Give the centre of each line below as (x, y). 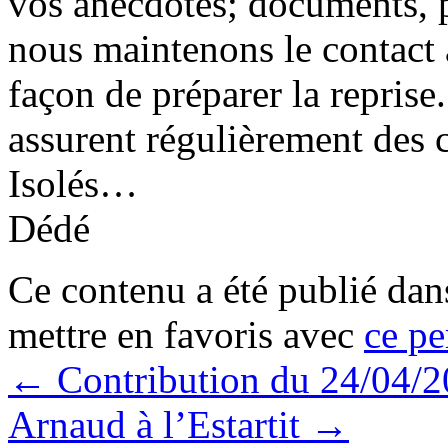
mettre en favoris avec (186, 334)
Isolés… (73, 183)
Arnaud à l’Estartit (159, 424)
